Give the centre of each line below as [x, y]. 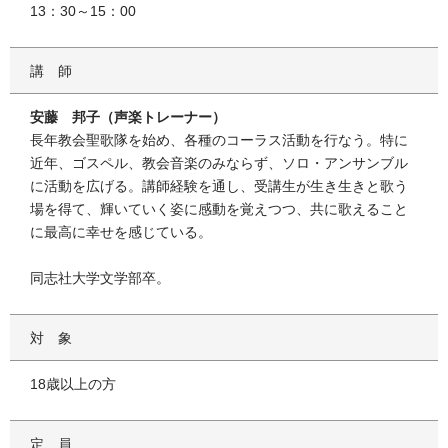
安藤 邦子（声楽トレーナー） [128, 116]
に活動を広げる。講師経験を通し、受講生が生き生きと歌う [219, 185]
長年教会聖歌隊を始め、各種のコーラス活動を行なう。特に [219, 139]
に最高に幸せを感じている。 [121, 231]
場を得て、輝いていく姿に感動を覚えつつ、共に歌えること [219, 208]
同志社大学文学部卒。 [100, 277]
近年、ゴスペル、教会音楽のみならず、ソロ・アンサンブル [219, 162]
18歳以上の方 [73, 383]
